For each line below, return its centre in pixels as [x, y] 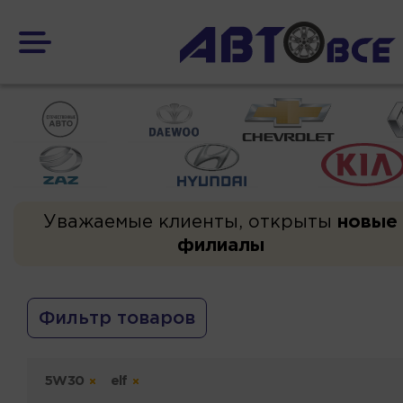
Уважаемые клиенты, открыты [190, 222]
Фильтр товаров [117, 318]
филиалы [220, 246]
